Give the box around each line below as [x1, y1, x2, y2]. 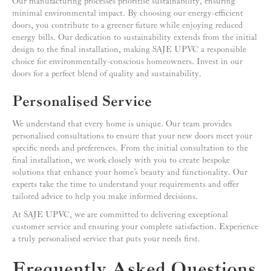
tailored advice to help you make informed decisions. [12, 192, 198, 202]
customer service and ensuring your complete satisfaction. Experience [12, 222, 258, 232]
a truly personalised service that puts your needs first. [12, 234, 200, 244]
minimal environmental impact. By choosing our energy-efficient [12, 8, 243, 19]
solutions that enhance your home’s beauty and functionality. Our [12, 168, 247, 178]
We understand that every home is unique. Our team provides [12, 119, 232, 129]
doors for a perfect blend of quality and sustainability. [12, 69, 201, 79]
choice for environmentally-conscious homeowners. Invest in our [12, 57, 243, 67]
